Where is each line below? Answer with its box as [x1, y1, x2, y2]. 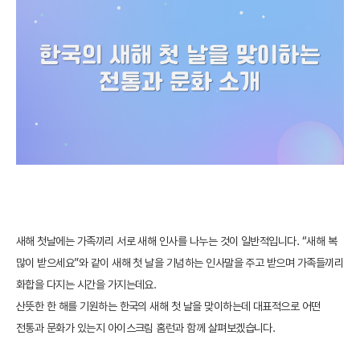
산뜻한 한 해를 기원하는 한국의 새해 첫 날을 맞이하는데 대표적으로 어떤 [16, 299, 321, 313]
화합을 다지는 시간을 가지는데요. [16, 277, 157, 291]
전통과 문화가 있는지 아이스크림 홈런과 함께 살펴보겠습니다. [16, 321, 276, 334]
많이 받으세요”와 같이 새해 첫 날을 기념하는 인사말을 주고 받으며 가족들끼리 [16, 256, 344, 269]
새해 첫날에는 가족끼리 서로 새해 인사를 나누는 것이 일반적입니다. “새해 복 [16, 234, 337, 247]
